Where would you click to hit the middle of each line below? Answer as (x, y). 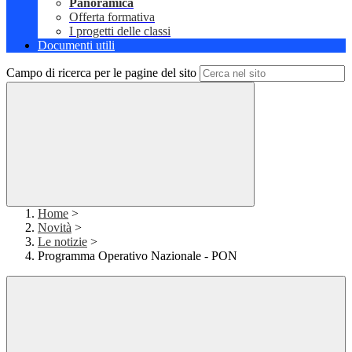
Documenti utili (76, 46)
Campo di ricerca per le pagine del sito (101, 73)
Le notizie (62, 242)
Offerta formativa (112, 17)
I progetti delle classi (120, 31)
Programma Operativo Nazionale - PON (137, 256)
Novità (55, 228)
